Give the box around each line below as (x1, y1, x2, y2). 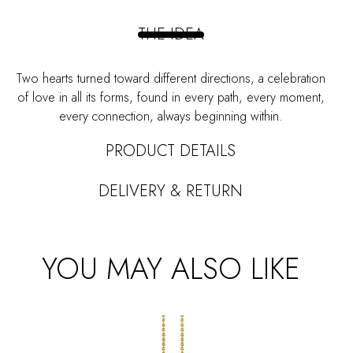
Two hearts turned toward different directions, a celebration (16, 69, 325, 87)
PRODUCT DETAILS (106, 139, 236, 162)
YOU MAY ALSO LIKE (41, 247, 300, 290)
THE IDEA (137, 23, 204, 46)
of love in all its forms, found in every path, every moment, (17, 88, 325, 106)
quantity (87, 2, 128, 20)
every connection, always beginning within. (58, 107, 283, 125)
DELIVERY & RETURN (98, 180, 243, 203)
